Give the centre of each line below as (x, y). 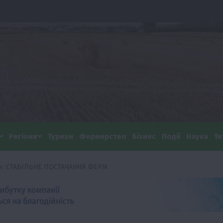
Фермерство (103, 136)
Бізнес (144, 136)
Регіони (23, 136)
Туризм (60, 136)
